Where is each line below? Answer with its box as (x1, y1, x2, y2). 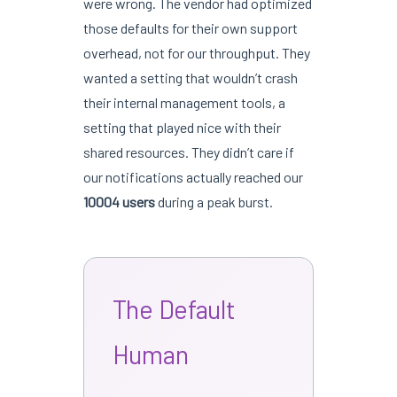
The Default (112, 292, 236, 324)
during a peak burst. (154, 192, 273, 210)
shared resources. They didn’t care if (82, 143, 294, 160)
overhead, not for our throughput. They (82, 43, 310, 61)
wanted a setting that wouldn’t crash (82, 68, 298, 86)
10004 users (82, 192, 155, 210)
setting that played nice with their (82, 118, 281, 136)
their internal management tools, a (82, 93, 285, 111)
